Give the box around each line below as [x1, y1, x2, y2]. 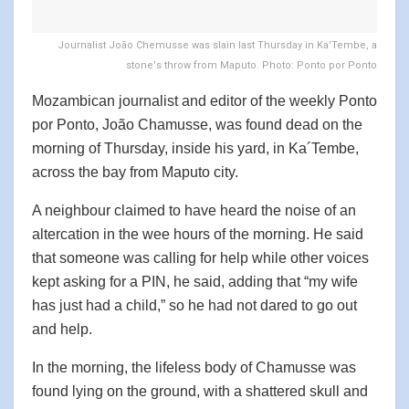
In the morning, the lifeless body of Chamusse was [32, 360, 356, 376]
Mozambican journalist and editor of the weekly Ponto [32, 93, 377, 110]
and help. [32, 321, 92, 338]
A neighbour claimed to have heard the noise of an [32, 203, 356, 219]
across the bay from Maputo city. [32, 164, 238, 181]
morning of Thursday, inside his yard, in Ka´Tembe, [32, 141, 359, 157]
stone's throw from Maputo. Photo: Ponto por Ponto [126, 59, 377, 72]
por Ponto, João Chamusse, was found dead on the [32, 117, 362, 133]
